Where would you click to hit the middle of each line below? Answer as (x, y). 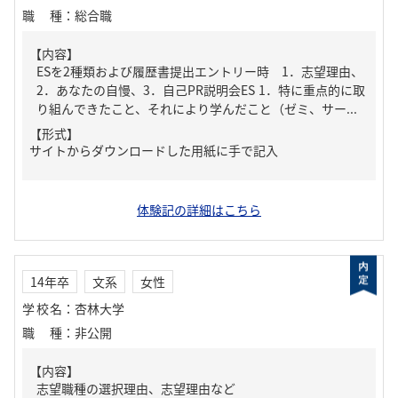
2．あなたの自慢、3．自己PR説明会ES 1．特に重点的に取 (201, 90)
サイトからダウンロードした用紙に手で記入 (154, 150)
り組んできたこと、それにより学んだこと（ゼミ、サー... (197, 108)
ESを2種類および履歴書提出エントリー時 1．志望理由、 (200, 71)
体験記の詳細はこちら (199, 210)
